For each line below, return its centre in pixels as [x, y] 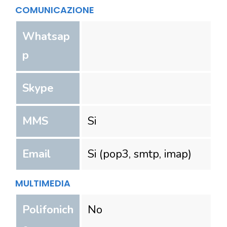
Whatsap [46, 36]
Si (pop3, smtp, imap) [140, 154]
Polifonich [48, 210]
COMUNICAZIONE [55, 10]
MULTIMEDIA [43, 183]
